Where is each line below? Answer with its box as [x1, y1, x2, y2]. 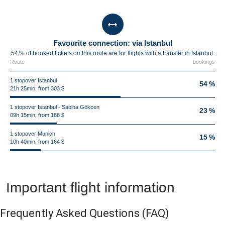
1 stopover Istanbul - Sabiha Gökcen [10, 104, 99, 110]
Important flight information [6, 180, 175, 195]
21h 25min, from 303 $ [10, 85, 64, 91]
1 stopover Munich [10, 131, 55, 137]
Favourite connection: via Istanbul [53, 39, 172, 47]
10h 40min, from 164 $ [10, 139, 64, 145]
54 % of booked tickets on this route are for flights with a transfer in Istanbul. [11, 50, 214, 57]
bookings [193, 59, 215, 65]
